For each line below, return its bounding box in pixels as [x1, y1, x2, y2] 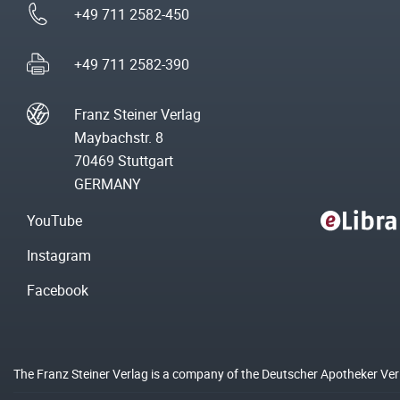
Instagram [27, 246, 91, 266]
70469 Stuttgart [74, 151, 173, 171]
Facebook [27, 280, 88, 301]
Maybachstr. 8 [74, 128, 163, 148]
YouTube [27, 211, 82, 231]
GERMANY [74, 174, 141, 195]
